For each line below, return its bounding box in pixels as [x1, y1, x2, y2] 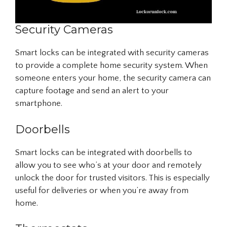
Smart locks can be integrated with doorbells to [15, 147, 192, 157]
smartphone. [15, 99, 62, 108]
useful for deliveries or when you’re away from [15, 185, 188, 195]
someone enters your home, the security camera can [15, 73, 211, 83]
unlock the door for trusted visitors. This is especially [15, 173, 210, 182]
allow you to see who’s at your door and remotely [15, 160, 202, 170]
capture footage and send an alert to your [15, 86, 169, 96]
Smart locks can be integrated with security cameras [15, 48, 209, 58]
